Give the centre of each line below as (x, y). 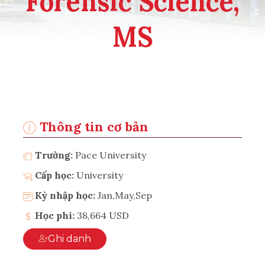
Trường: (54, 155)
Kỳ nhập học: (64, 195)
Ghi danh (79, 238)
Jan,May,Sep (125, 195)
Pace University (111, 155)
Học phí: (54, 215)
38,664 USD (103, 215)
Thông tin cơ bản (92, 126)
